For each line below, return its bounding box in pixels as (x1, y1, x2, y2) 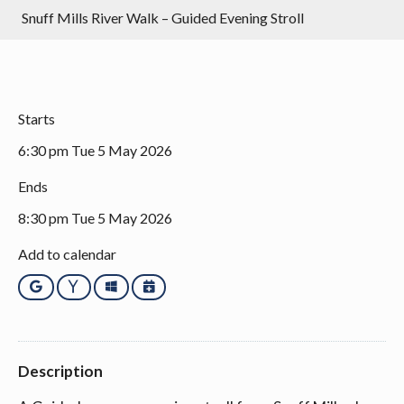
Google (41, 278, 86, 294)
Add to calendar (18, 244, 116, 262)
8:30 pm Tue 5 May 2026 (18, 208, 172, 226)
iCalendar (153, 278, 214, 294)
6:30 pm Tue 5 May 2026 (18, 141, 172, 159)
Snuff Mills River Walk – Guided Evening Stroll (22, 8, 304, 26)
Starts (18, 109, 55, 127)
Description (18, 361, 103, 381)
